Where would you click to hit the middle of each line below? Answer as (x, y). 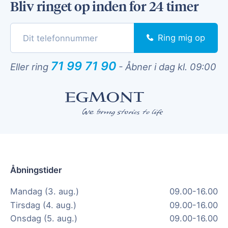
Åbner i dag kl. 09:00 (171, 67)
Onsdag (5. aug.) (44, 219)
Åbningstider (36, 170)
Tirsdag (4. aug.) (43, 205)
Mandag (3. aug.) (45, 192)
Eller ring (31, 67)
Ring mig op (181, 38)
